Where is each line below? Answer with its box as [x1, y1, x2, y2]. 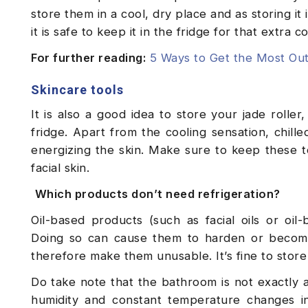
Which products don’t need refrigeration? [34, 187, 280, 201]
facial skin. [31, 161, 93, 175]
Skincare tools [31, 82, 124, 98]
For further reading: [31, 51, 146, 65]
